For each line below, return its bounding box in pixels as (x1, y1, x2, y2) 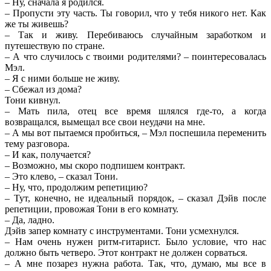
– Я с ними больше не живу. (5, 73, 120, 83)
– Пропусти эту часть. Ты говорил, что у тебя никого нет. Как (5, 7, 266, 18)
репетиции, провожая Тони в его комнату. (5, 203, 178, 214)
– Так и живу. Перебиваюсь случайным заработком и (5, 29, 266, 40)
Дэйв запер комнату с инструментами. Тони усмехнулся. (5, 225, 239, 236)
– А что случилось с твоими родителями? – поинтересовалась (5, 51, 266, 62)
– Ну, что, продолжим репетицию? (5, 181, 148, 192)
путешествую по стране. (5, 40, 105, 51)
